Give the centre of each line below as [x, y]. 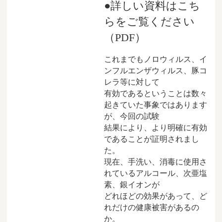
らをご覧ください [149, 22]
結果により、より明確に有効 [156, 128]
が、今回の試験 [132, 116]
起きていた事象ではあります [156, 105]
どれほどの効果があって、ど [156, 196]
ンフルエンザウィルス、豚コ [156, 71]
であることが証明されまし [152, 139]
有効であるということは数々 [156, 94]
